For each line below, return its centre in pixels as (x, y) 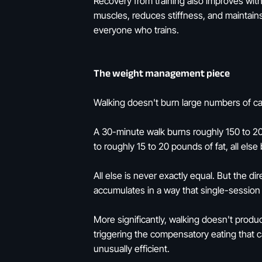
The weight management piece (162, 74)
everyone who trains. (136, 30)
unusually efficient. (132, 249)
